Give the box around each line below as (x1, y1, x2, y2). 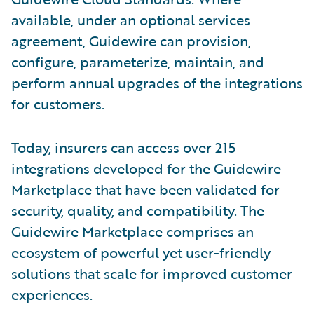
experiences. (11, 283, 93, 305)
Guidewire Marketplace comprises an (11, 220, 254, 242)
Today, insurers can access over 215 (11, 136, 235, 158)
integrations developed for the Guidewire (11, 157, 281, 179)
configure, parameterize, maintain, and (11, 50, 264, 72)
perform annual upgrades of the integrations (11, 71, 303, 93)
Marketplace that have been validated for (11, 178, 280, 200)
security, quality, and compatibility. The (11, 199, 264, 221)
